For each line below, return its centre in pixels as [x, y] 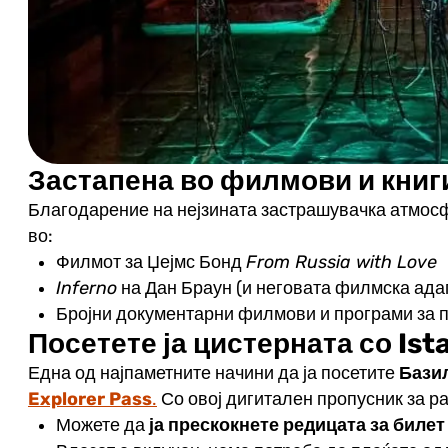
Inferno [86, 288]
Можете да [102, 425]
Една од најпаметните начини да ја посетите [213, 373]
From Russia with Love [341, 262]
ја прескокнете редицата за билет [296, 425]
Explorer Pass [89, 399]
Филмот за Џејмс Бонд [150, 262]
